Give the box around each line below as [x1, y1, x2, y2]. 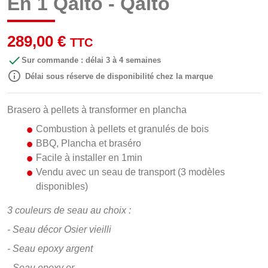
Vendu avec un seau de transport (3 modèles [36, 167, 225, 178]
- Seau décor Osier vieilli [7, 224, 111, 235]
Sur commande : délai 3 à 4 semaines [22, 56, 161, 65]
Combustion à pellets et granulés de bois [36, 124, 209, 135]
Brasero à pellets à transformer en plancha [7, 105, 187, 115]
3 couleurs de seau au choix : [7, 205, 133, 216]
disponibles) [36, 181, 88, 192]
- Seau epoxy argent [7, 243, 93, 254]
